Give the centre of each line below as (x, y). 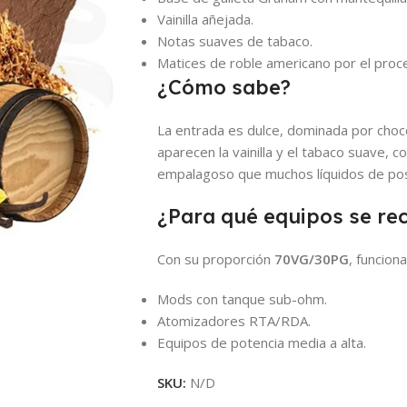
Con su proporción (216, 258)
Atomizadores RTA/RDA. (234, 320)
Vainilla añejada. (205, 19)
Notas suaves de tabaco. (235, 40)
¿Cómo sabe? (224, 87)
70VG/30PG (312, 258)
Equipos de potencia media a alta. (262, 342)
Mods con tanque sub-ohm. (242, 298)
